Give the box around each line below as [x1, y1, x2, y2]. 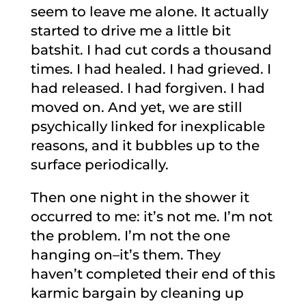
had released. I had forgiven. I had [30, 80, 265, 96]
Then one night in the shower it [30, 189, 249, 206]
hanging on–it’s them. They [30, 247, 221, 263]
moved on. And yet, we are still [30, 99, 242, 115]
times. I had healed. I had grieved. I [30, 61, 271, 77]
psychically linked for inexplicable [30, 118, 265, 135]
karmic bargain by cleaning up [30, 285, 244, 301]
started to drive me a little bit [30, 23, 231, 39]
